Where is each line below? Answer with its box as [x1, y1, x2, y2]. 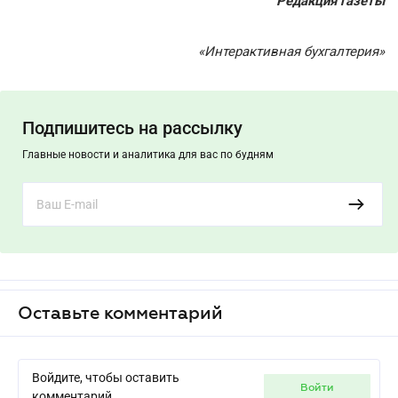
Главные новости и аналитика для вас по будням [22, 148, 274, 161]
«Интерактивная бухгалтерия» [198, 44, 385, 60]
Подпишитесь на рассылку [22, 117, 243, 139]
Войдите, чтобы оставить [32, 370, 179, 385]
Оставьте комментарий [18, 303, 223, 322]
